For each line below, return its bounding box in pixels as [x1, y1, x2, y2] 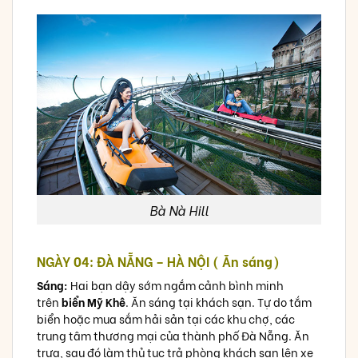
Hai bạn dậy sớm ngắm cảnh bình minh [68, 276, 284, 294]
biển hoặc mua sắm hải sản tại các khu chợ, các [37, 310, 295, 328]
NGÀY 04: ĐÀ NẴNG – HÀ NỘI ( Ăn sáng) [37, 252, 280, 271]
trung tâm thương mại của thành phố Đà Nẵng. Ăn [37, 327, 309, 344]
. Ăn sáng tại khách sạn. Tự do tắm [125, 293, 312, 311]
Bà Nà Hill [149, 201, 209, 220]
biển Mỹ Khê [59, 293, 125, 311]
